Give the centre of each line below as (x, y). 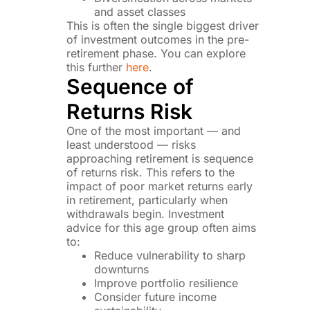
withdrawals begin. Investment (146, 213)
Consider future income (156, 297)
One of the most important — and (154, 130)
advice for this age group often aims (162, 227)
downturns (122, 269)
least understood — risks (131, 144)
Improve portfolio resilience (166, 283)
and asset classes (140, 11)
